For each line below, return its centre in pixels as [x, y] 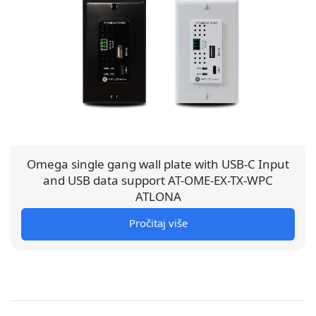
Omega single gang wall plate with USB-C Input [158, 164]
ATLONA [158, 196]
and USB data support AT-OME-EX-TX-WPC [158, 180]
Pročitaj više [158, 223]
